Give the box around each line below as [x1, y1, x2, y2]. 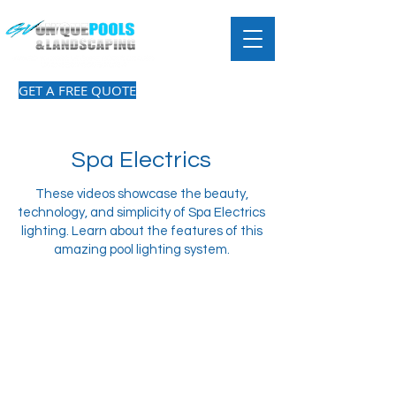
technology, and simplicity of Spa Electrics [18, 206, 265, 219]
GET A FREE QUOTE [19, 81, 136, 99]
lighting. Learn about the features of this [20, 225, 263, 238]
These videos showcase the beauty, [34, 187, 248, 201]
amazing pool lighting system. [53, 243, 230, 256]
